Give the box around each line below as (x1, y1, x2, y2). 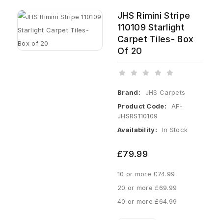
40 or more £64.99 (117, 197, 177, 205)
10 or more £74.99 (117, 170, 175, 178)
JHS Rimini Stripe (117, 10, 191, 21)
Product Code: (117, 102, 166, 110)
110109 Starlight (117, 22, 185, 32)
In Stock (162, 126, 188, 134)
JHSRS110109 (117, 112, 158, 120)
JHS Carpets (145, 88, 186, 96)
